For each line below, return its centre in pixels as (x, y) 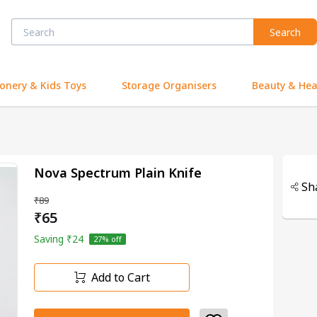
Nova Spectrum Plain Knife (118, 173)
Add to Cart (120, 277)
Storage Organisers (169, 85)
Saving (50, 239)
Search (285, 32)
